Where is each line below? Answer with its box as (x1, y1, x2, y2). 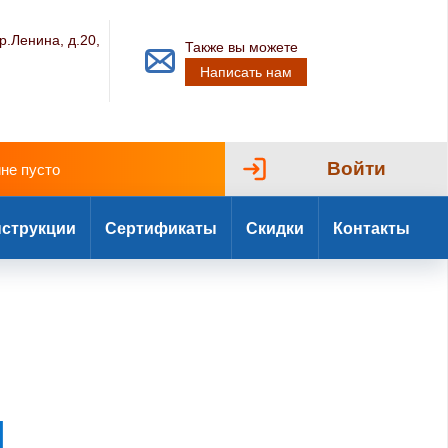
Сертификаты (105, 219, 217, 237)
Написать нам (200, 64, 293, 80)
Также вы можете (185, 39, 299, 55)
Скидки (246, 219, 304, 237)
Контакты (333, 219, 410, 237)
